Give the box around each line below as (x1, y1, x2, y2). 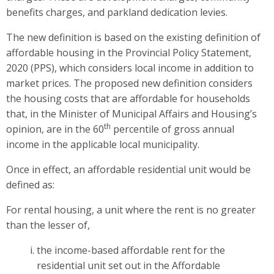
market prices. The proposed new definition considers (6, 76, 253, 90)
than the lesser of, (6, 218, 90, 232)
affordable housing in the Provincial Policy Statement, (6, 45, 251, 59)
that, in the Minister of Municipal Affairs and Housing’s (6, 106, 257, 120)
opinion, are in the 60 (6, 122, 104, 136)
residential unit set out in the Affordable (36, 258, 220, 272)
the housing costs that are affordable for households (6, 91, 250, 105)
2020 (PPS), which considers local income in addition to (6, 61, 254, 75)
